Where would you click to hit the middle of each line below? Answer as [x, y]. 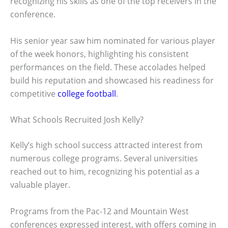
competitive [34, 93]
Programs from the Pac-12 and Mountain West [99, 211]
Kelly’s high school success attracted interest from [106, 145]
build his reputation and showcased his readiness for [112, 80]
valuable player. [40, 185]
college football [87, 93]
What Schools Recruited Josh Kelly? [77, 120]
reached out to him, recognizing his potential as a [105, 172]
